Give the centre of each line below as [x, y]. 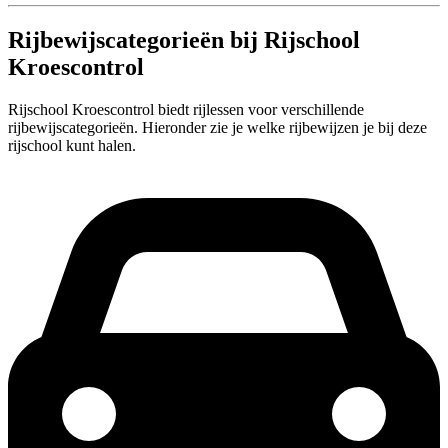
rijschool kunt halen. [72, 146]
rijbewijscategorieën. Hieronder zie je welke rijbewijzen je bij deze [217, 128]
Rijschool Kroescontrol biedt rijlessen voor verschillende [186, 110]
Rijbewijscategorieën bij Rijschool [184, 40]
